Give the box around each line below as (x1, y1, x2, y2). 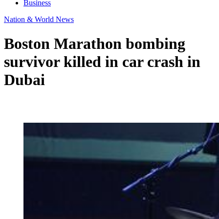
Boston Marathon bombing (4, 34, 185, 52)
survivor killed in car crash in (4, 52, 200, 70)
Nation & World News (4, 15, 74, 24)
